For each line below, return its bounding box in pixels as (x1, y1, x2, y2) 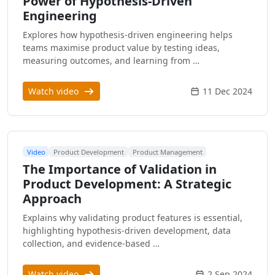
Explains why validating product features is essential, (23, 212, 242, 224)
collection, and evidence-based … (23, 238, 160, 250)
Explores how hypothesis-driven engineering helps (23, 29, 233, 41)
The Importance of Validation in (23, 161, 217, 178)
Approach (23, 190, 82, 207)
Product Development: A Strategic (23, 176, 231, 193)
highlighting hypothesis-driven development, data (23, 225, 231, 237)
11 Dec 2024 (203, 85, 252, 98)
